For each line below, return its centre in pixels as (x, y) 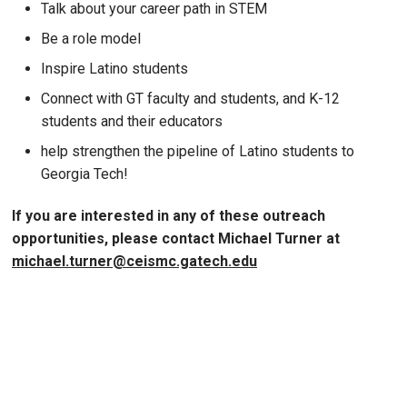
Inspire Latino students (114, 68)
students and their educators (132, 121)
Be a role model (91, 38)
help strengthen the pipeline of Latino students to (198, 151)
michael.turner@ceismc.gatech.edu (134, 261)
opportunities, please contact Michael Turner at (176, 238)
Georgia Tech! (84, 174)
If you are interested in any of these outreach (169, 215)
